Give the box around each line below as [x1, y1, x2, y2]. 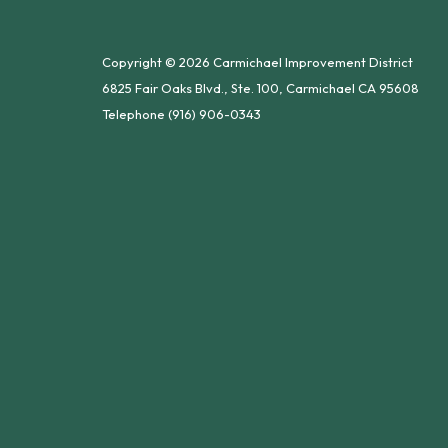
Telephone [102, 106, 165, 122]
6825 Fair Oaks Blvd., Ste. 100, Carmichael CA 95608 [102, 80, 419, 96]
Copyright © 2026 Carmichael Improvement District [102, 54, 413, 70]
